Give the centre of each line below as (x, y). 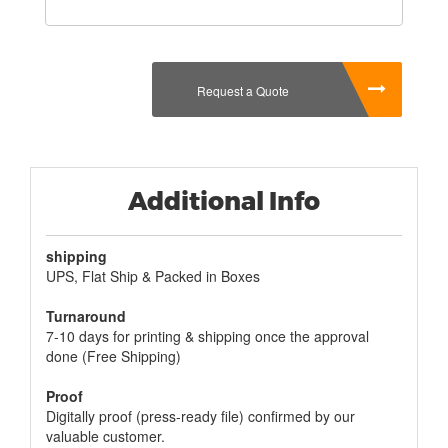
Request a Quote (243, 90)
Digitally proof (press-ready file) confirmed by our (200, 416)
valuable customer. (105, 436)
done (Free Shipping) (113, 356)
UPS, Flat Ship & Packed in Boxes (153, 276)
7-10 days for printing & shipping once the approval (207, 336)
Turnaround (86, 316)
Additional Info (224, 201)
